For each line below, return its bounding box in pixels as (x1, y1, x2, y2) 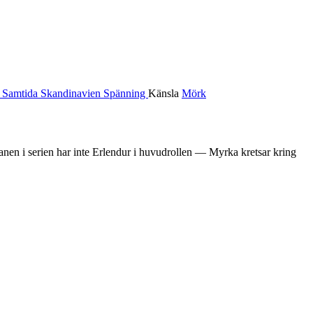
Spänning (103, 87, 148, 99)
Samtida (2, 87, 41, 99)
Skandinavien (41, 87, 103, 99)
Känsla (148, 87, 182, 99)
